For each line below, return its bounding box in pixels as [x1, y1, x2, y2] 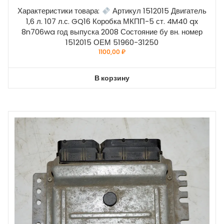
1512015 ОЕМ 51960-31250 [65, 37, 158, 48]
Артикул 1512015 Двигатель [110, 5, 206, 16]
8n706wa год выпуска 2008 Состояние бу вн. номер [21, 26, 202, 37]
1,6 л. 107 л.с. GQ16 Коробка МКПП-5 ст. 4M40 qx [26, 16, 198, 27]
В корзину [94, 72, 129, 83]
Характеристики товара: [17, 5, 102, 16]
